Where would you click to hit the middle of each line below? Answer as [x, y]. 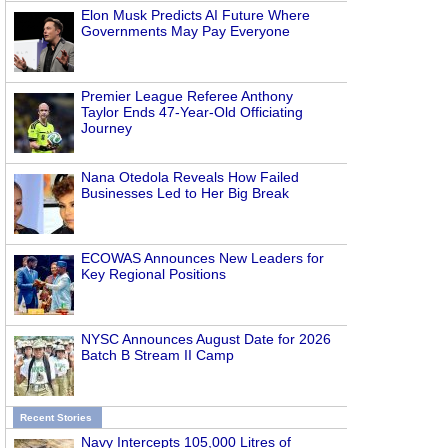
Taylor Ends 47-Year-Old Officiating [192, 112]
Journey [106, 128]
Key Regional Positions [153, 274]
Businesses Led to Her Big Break [185, 193]
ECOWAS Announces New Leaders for [202, 258]
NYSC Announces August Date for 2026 [206, 339]
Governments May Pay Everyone [185, 31]
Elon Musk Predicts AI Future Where [195, 15]
